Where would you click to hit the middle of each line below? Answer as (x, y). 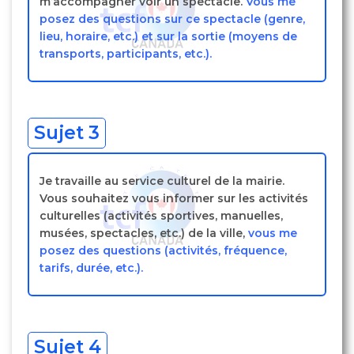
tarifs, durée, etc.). (91, 268)
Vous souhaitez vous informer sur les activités (174, 198)
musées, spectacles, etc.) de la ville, (144, 233)
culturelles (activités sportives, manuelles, (161, 216)
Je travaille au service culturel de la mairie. (162, 181)
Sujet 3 (67, 133)
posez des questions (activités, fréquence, (163, 250)
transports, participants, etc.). (126, 54)
